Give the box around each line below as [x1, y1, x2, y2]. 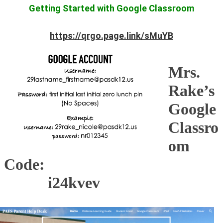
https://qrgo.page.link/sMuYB [50, 30, 173, 41]
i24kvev [4, 173, 100, 192]
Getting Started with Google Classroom [29, 2, 194, 13]
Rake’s [168, 81, 215, 100]
